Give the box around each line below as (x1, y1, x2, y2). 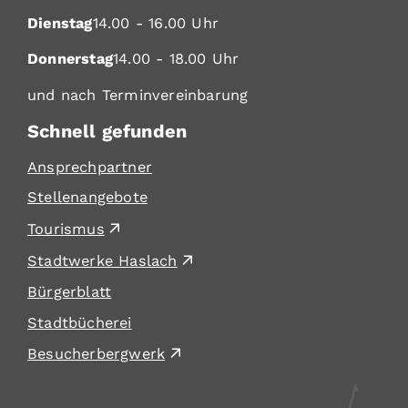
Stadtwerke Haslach (27, 252, 178, 270)
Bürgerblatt (27, 282, 112, 301)
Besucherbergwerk (27, 345, 166, 363)
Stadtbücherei (27, 313, 132, 331)
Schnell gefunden (27, 119, 188, 142)
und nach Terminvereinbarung (27, 86, 249, 104)
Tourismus (27, 220, 105, 239)
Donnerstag (27, 50, 113, 68)
